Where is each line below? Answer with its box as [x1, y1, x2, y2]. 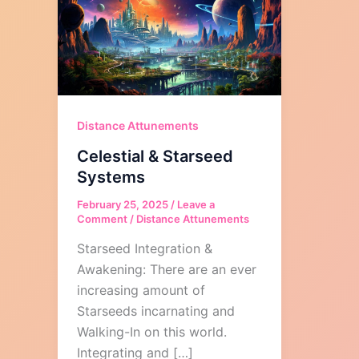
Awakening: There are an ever [77, 261, 256, 278]
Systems [77, 167, 145, 187]
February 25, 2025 [77, 197, 171, 211]
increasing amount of [77, 282, 205, 299]
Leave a [177, 197, 215, 211]
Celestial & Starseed [77, 146, 233, 166]
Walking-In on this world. [77, 324, 227, 341]
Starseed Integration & [77, 240, 212, 257]
